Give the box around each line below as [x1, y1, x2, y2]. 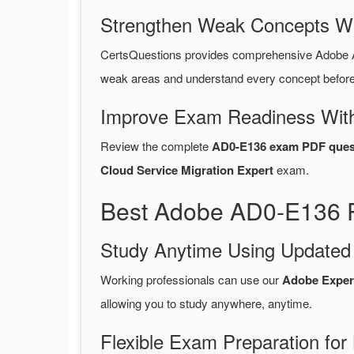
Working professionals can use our [100, 271, 282, 288]
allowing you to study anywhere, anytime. [100, 295, 312, 312]
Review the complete [100, 137, 212, 155]
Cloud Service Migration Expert [100, 161, 273, 179]
